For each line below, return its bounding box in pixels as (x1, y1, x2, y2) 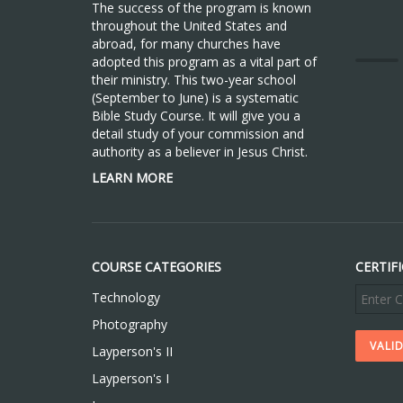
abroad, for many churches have (92, 35, 281, 52)
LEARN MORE (92, 169, 173, 186)
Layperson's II (92, 343, 173, 360)
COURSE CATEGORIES (92, 258, 221, 275)
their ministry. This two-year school (92, 71, 296, 88)
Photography (92, 316, 167, 333)
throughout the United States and (92, 17, 287, 34)
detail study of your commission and (92, 125, 304, 142)
